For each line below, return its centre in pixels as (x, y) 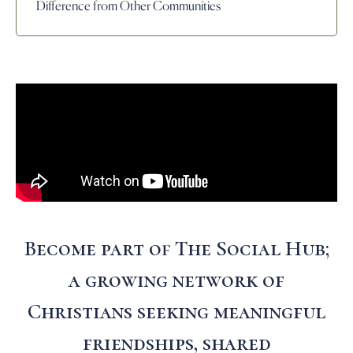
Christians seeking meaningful (176, 312)
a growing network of (176, 280)
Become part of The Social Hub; (176, 249)
